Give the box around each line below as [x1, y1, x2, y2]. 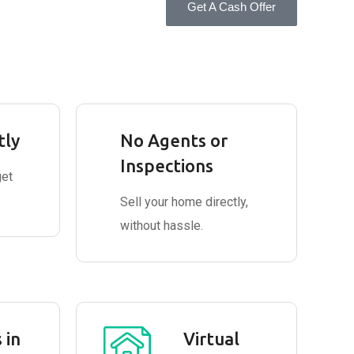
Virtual [183, 329, 239, 348]
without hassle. [120, 218, 203, 233]
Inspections [120, 156, 213, 175]
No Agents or [120, 130, 228, 150]
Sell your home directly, [120, 194, 248, 209]
